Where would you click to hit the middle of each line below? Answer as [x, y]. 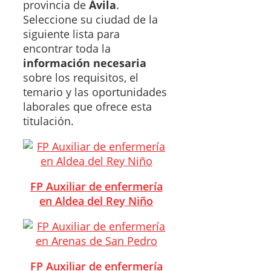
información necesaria [85, 63]
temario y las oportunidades [95, 92]
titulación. [48, 121]
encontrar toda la [67, 48]
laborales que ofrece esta [87, 106]
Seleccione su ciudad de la [90, 19]
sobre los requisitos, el [81, 77]
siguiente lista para [71, 34]
